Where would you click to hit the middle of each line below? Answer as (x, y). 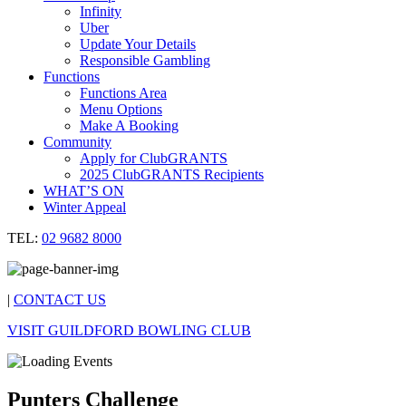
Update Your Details (138, 44)
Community (77, 142)
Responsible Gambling (145, 60)
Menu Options (121, 109)
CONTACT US (60, 300)
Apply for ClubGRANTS (154, 158)
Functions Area (123, 93)
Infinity (101, 11)
